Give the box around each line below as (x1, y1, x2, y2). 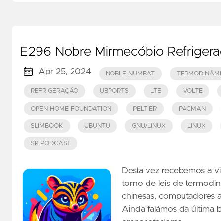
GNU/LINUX (131, 122, 166, 129)
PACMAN (178, 105, 206, 112)
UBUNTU (84, 122, 110, 129)
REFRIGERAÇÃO (30, 88, 78, 95)
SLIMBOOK (30, 122, 63, 129)
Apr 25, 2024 (38, 67, 91, 76)
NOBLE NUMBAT (106, 70, 155, 77)
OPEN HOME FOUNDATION (30, 105, 111, 112)
